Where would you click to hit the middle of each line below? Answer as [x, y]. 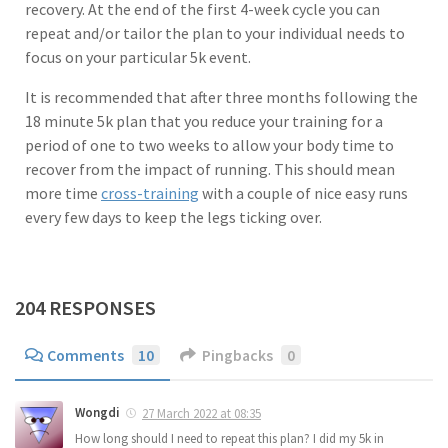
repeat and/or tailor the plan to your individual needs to [215, 32]
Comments [85, 355]
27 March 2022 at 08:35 [201, 414]
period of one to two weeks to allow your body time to [209, 144]
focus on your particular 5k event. [138, 56]
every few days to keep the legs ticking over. [173, 216]
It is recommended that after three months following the [221, 96]
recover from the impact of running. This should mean [210, 168]
